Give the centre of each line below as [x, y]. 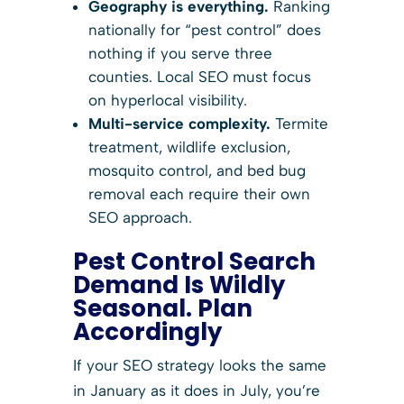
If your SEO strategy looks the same [199, 365]
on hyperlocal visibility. [167, 100]
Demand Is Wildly [179, 285]
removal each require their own [199, 193]
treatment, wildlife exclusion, [189, 147]
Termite [299, 123]
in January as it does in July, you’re [196, 390]
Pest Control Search [194, 261]
